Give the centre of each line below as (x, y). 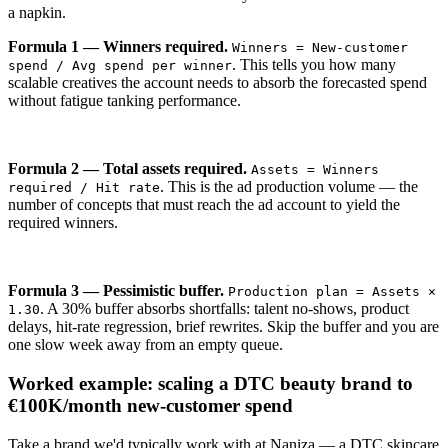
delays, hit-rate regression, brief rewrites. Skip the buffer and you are (223, 327)
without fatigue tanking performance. (124, 101)
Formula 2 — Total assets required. (127, 169)
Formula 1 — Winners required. (118, 47)
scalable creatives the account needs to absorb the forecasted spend (217, 83)
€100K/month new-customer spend (150, 405)
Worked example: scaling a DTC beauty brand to (210, 383)
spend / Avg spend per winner (120, 66)
